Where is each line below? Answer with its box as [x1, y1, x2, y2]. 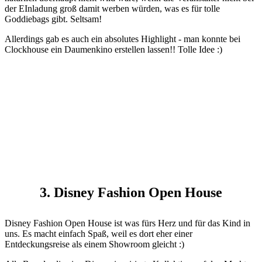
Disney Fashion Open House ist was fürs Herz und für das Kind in [5, 218, 250, 229]
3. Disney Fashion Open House [40, 185, 222, 201]
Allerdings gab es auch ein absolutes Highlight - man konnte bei [5, 34, 240, 44]
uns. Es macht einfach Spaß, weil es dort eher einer [5, 229, 192, 239]
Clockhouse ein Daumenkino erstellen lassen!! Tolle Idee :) [5, 44, 222, 55]
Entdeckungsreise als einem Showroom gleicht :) [5, 239, 184, 250]
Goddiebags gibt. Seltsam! [5, 14, 102, 25]
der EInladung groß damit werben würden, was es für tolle [5, 4, 220, 14]
